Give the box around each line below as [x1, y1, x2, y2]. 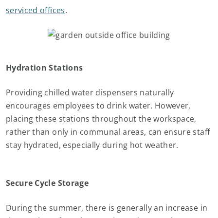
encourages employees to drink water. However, [6, 100, 191, 111]
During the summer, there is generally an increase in [6, 202, 208, 213]
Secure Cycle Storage [6, 178, 89, 188]
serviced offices [6, 5, 65, 16]
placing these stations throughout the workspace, [6, 113, 197, 124]
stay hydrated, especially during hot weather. [6, 140, 179, 150]
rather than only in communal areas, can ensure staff [6, 127, 210, 137]
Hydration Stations [6, 62, 83, 73]
